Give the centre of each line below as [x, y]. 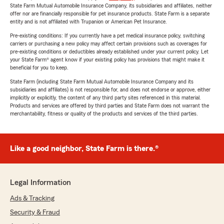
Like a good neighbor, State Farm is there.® [84, 148]
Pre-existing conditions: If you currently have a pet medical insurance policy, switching [107, 35]
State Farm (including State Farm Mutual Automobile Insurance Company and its [102, 81]
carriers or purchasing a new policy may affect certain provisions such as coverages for [108, 43]
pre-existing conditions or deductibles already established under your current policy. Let [109, 51]
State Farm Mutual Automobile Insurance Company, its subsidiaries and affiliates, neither [111, 5]
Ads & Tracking [32, 198]
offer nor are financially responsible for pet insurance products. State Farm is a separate [110, 13]
